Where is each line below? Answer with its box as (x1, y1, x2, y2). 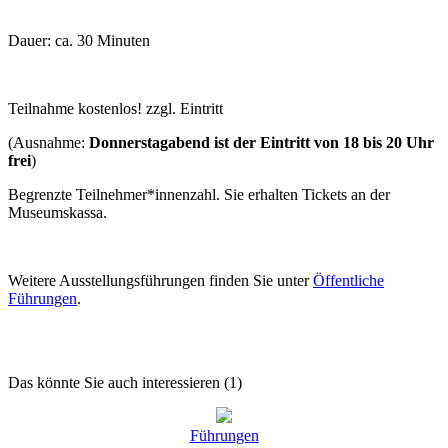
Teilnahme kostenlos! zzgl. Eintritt (8, 100, 227, 118)
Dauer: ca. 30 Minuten (8, 32, 154, 50)
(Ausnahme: (8, 134, 89, 152)
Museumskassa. (8, 204, 107, 222)
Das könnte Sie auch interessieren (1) (8, 374, 242, 392)
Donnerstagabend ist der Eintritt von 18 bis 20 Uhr (89, 134, 434, 152)
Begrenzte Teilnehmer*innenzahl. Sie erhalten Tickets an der (8, 186, 390, 204)
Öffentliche (313, 272, 384, 290)
